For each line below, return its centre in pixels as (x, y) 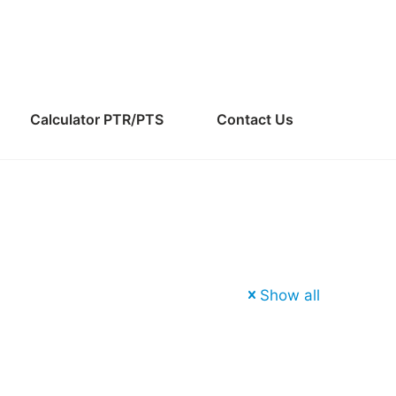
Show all (289, 295)
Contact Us (255, 119)
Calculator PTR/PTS (96, 119)
